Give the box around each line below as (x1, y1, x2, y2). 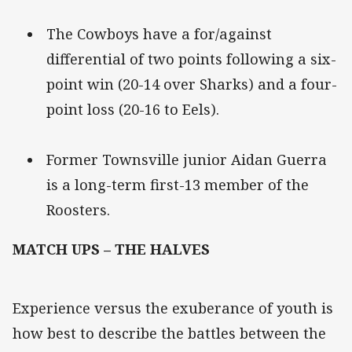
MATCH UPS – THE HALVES (13, 239, 253, 258)
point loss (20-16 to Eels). (46, 99, 219, 119)
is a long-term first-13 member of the (46, 174, 309, 194)
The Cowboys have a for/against (46, 24, 272, 43)
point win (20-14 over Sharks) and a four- (46, 74, 337, 93)
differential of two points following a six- (46, 49, 336, 68)
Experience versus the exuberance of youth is (13, 298, 333, 317)
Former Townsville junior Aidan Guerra (46, 149, 327, 169)
